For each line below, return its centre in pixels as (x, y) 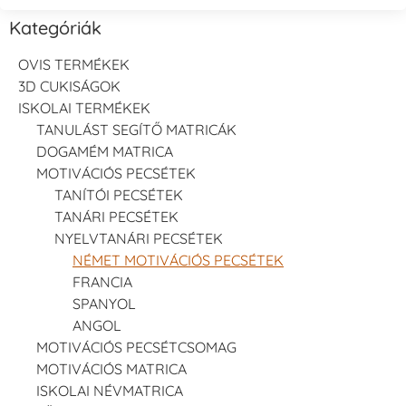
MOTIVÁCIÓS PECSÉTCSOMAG (136, 347)
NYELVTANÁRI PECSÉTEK (139, 238)
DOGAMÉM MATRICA (105, 151)
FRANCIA (102, 281)
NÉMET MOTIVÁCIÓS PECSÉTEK (178, 260)
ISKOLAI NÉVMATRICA (110, 390)
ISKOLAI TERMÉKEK (84, 107)
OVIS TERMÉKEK (74, 64)
